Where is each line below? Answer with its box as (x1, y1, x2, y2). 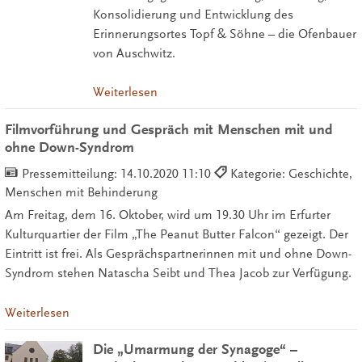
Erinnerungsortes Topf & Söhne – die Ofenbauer (92, 26, 356, 41)
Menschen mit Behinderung (4, 185, 158, 200)
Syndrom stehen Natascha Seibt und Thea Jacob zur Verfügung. (4, 266, 351, 281)
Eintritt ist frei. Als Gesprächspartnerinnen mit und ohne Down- (4, 246, 351, 262)
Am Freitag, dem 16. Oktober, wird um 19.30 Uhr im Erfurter (4, 208, 330, 223)
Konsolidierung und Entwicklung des (92, 6, 293, 22)
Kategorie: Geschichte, (230, 166, 353, 182)
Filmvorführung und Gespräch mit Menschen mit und (4, 120, 333, 138)
